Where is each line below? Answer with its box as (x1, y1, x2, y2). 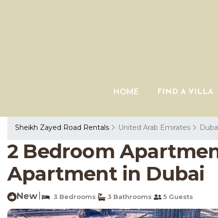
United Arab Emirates (118, 123, 190, 132)
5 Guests (162, 193, 193, 200)
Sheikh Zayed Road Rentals (15, 123, 111, 132)
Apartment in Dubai (7, 162, 205, 185)
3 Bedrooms (50, 193, 96, 200)
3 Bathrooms (106, 193, 152, 200)
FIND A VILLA (157, 88, 213, 96)
